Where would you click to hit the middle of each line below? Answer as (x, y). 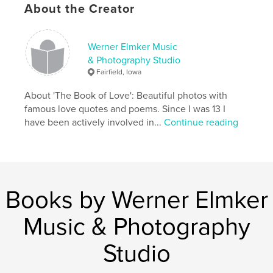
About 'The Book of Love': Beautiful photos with (126, 96)
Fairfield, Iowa (119, 72)
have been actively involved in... (94, 123)
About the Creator (80, 9)
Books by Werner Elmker (136, 200)
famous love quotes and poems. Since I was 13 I (125, 109)
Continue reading (201, 123)
